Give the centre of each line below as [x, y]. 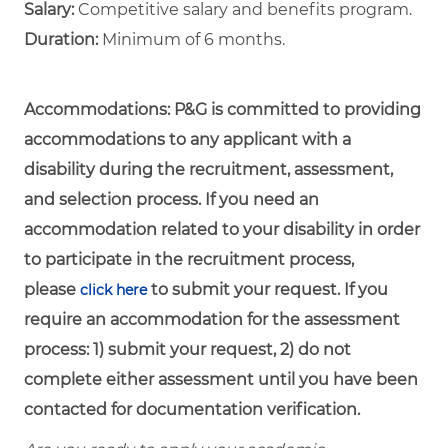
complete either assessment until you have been [221, 379]
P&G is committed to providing [297, 109]
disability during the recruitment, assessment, [208, 169]
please [52, 289]
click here [113, 289]
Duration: [61, 39]
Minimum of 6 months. [191, 39]
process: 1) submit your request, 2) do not [187, 349]
